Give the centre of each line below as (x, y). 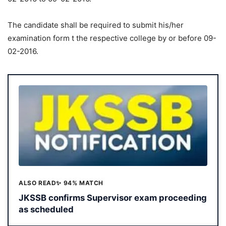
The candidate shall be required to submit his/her (96, 25)
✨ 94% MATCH (80, 183)
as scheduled (46, 210)
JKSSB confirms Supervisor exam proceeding (113, 198)
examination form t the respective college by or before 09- (112, 38)
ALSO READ (38, 183)
